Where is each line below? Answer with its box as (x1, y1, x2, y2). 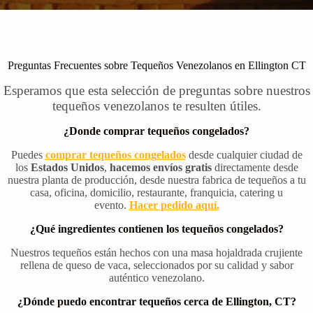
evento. (94, 199, 129, 212)
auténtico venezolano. (108, 272, 205, 284)
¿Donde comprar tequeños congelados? (64, 125, 249, 138)
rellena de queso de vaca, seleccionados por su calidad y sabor (20, 259, 293, 272)
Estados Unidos (30, 161, 104, 174)
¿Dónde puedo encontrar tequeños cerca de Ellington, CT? (17, 296, 296, 308)
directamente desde (211, 161, 298, 174)
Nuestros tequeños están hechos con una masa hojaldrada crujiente (10, 247, 303, 259)
